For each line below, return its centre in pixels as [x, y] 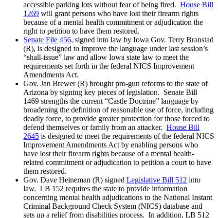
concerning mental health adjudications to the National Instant [118, 197]
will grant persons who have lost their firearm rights [119, 13]
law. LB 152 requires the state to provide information [105, 188]
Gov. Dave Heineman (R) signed [75, 180]
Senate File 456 [47, 39]
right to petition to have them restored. [82, 31]
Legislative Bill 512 [157, 180]
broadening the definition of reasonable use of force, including [118, 109]
